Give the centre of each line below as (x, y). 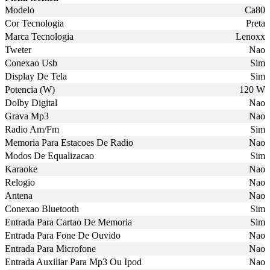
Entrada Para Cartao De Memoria (68, 222)
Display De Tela (36, 77)
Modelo (20, 10)
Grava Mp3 (27, 116)
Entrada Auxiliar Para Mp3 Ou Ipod (73, 262)
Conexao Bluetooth (42, 209)
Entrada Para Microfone (50, 249)
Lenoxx (250, 37)
